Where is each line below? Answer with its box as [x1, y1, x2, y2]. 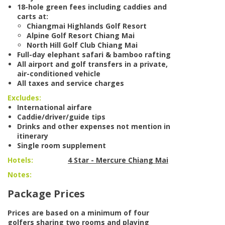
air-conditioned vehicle [17, 69, 100, 79]
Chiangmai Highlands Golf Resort [27, 21, 147, 31]
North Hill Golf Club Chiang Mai [27, 40, 138, 50]
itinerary [17, 131, 48, 141]
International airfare [17, 102, 92, 113]
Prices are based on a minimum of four [8, 208, 149, 218]
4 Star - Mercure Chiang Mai [68, 155, 168, 165]
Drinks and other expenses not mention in [17, 122, 170, 132]
